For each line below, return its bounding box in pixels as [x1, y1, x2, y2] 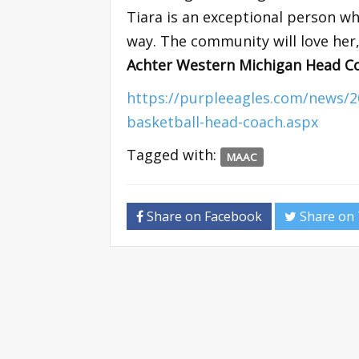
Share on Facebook [143, 208, 262, 226]
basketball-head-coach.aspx [127, 112, 318, 132]
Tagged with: [127, 145, 220, 165]
